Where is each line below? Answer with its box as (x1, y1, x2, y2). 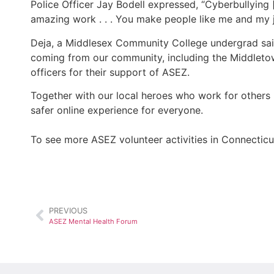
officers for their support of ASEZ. (31, 65, 190, 78)
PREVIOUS (49, 206, 87, 215)
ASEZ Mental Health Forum (49, 217, 138, 226)
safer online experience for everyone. (31, 104, 203, 117)
